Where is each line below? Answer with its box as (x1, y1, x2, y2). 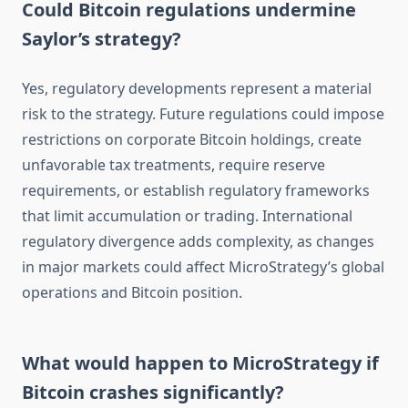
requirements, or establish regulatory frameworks (22, 180, 370, 201)
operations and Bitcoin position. (22, 282, 242, 303)
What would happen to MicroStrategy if (22, 351, 379, 376)
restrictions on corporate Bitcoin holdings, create (22, 129, 362, 150)
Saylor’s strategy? (22, 26, 181, 52)
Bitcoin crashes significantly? (22, 380, 284, 405)
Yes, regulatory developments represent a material (22, 78, 372, 99)
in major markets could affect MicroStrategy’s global (22, 257, 384, 278)
